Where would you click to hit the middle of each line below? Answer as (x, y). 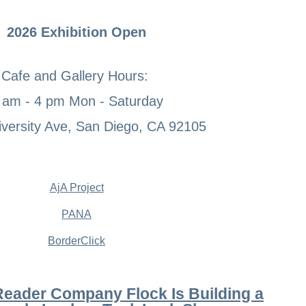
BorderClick (76, 240)
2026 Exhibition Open (76, 32)
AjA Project (76, 187)
